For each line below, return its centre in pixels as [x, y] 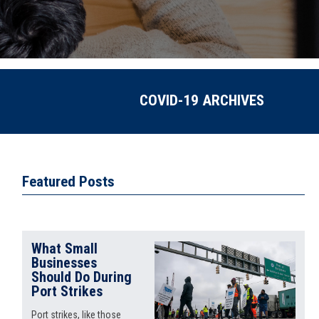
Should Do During [82, 277]
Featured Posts [69, 182]
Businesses [64, 263]
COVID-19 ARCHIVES [202, 100]
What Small [65, 249]
